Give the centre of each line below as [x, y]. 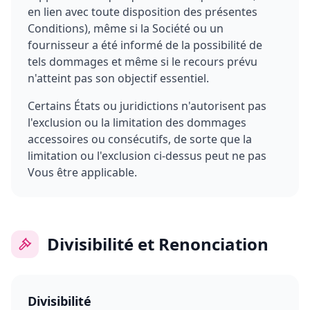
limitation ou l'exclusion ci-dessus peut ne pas [147, 156]
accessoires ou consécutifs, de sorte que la [140, 139]
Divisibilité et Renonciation [158, 244]
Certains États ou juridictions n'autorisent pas [147, 106]
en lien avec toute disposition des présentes [143, 12]
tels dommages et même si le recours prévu [143, 62]
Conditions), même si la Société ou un [126, 28]
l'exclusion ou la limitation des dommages [137, 122]
